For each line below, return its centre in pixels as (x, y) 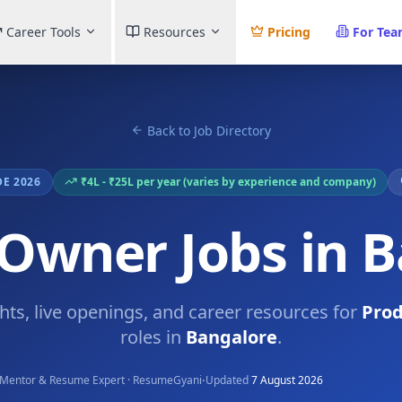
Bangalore (232, 337)
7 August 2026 (287, 380)
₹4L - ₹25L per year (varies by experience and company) (228, 182)
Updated (227, 380)
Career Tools (43, 31)
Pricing (288, 31)
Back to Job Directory (209, 131)
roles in (153, 337)
